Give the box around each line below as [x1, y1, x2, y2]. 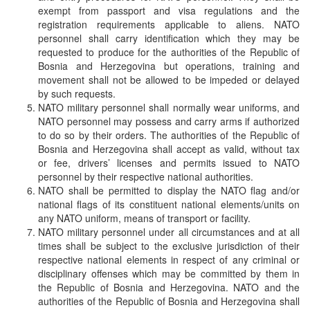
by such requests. [38, 86, 116, 100]
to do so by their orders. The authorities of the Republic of [38, 127, 300, 142]
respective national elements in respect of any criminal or [38, 252, 300, 266]
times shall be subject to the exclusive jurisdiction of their [38, 238, 300, 253]
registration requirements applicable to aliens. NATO [38, 17, 300, 31]
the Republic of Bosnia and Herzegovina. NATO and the [38, 280, 300, 294]
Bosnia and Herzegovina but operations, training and [38, 58, 300, 73]
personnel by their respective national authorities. [38, 169, 253, 183]
